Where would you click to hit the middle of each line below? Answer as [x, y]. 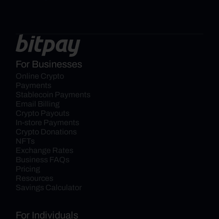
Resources [34, 178]
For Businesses [49, 64]
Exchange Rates [44, 150]
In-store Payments [47, 122]
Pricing [28, 169]
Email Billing [38, 104]
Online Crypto [40, 76]
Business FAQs [43, 160]
